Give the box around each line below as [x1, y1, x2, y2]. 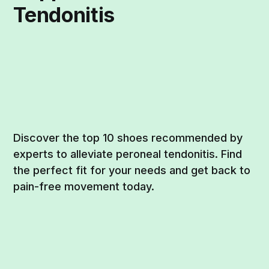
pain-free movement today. [13, 180, 155, 193]
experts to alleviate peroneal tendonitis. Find [13, 148, 243, 161]
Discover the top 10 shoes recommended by [13, 131, 243, 145]
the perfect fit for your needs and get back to [13, 164, 251, 177]
